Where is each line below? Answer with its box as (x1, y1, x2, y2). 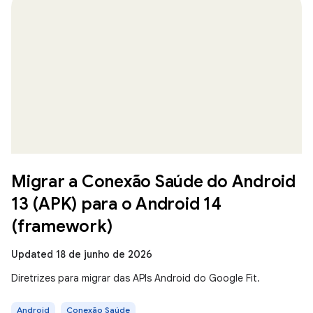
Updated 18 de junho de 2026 (11, 248, 152, 261)
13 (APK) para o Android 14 (11, 194, 221, 214)
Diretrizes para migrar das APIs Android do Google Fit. (11, 272, 260, 284)
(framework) (11, 216, 112, 237)
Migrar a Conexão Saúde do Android (11, 171, 296, 192)
